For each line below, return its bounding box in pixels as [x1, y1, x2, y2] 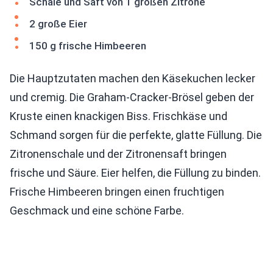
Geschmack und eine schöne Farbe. [10, 204, 184, 217]
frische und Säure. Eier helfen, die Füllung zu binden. [10, 166, 261, 179]
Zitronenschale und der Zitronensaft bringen [10, 147, 227, 160]
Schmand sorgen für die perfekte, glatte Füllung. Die [10, 129, 262, 141]
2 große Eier [29, 18, 87, 30]
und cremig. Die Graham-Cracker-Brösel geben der [10, 91, 254, 104]
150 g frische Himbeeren [29, 40, 146, 52]
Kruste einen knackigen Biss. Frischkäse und [10, 110, 227, 122]
